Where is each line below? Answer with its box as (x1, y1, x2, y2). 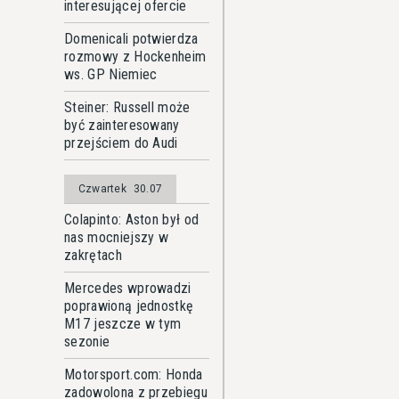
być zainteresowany (64, 117, 180, 134)
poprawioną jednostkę (64, 297, 194, 314)
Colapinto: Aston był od (64, 211, 199, 228)
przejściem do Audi (64, 134, 178, 151)
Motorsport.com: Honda (64, 366, 203, 383)
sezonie (64, 333, 110, 350)
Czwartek (78, 183, 126, 195)
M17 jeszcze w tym (64, 315, 182, 332)
